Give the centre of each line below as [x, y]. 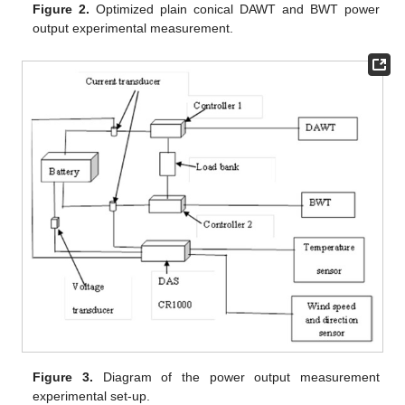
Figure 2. [61, 9]
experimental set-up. [92, 396]
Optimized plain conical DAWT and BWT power [235, 9]
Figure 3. [63, 377]
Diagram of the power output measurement [236, 377]
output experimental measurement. [133, 28]
